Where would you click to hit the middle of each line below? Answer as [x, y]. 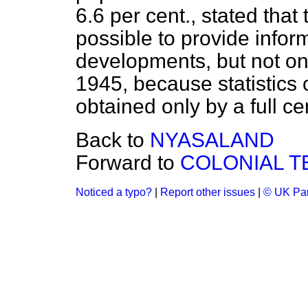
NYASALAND [212, 140]
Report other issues [208, 192]
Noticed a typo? [114, 192]
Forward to [128, 163]
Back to [113, 140]
